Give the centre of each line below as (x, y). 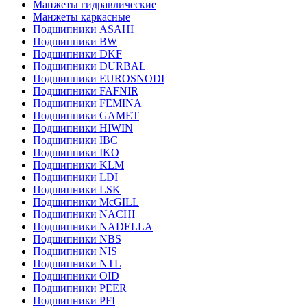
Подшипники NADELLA (93, 226)
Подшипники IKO (76, 152)
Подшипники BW (75, 41)
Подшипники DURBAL (89, 66)
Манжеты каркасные (82, 17)
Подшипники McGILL (86, 202)
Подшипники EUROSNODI (99, 78)
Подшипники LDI (75, 177)
